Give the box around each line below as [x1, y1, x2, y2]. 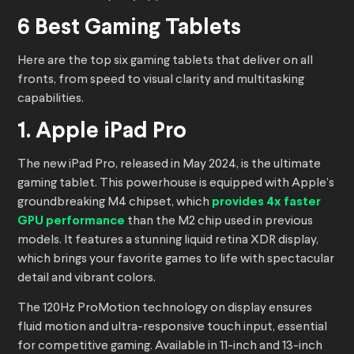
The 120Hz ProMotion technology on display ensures [17, 302, 312, 315]
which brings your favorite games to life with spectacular [17, 253, 334, 266]
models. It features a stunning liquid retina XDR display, [17, 234, 318, 247]
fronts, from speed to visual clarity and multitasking [17, 73, 304, 87]
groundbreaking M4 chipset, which [17, 196, 212, 209]
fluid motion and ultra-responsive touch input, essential [17, 321, 327, 334]
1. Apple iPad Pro [17, 122, 191, 143]
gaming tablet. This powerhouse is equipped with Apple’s [17, 177, 334, 190]
